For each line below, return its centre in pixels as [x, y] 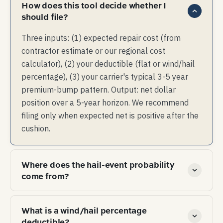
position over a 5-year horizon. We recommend [105, 103]
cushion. [36, 129]
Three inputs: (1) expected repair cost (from [101, 38]
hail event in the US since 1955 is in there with [105, 212]
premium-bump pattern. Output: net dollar [99, 90]
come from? [46, 176]
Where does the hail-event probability [98, 165]
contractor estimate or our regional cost [93, 51]
